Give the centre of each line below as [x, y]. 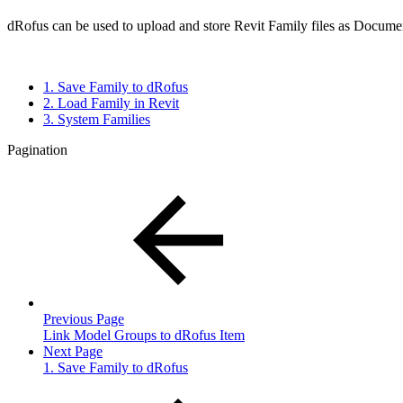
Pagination [37, 149]
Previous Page [84, 318]
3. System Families [97, 119]
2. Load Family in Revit [111, 103]
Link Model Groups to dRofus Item [144, 335]
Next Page [73, 351]
